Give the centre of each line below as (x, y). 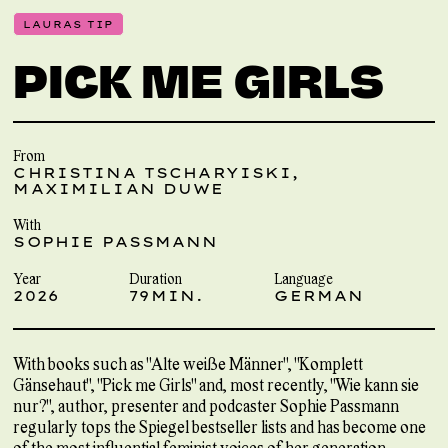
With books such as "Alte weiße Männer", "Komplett (188, 363)
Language (304, 278)
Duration (156, 278)
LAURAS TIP (69, 24)
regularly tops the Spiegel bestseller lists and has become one (220, 426)
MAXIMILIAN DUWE (119, 188)
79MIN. (167, 295)
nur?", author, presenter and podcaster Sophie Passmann (206, 405)
